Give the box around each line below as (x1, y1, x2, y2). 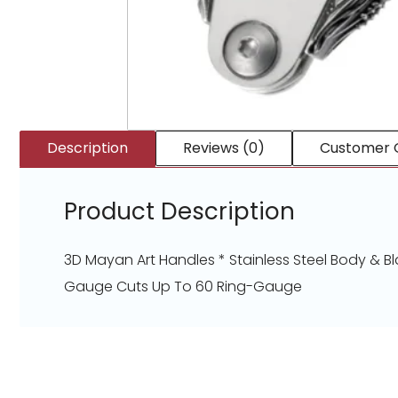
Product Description (64, 195, 295, 228)
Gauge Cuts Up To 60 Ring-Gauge (64, 276, 302, 298)
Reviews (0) (183, 138, 265, 159)
